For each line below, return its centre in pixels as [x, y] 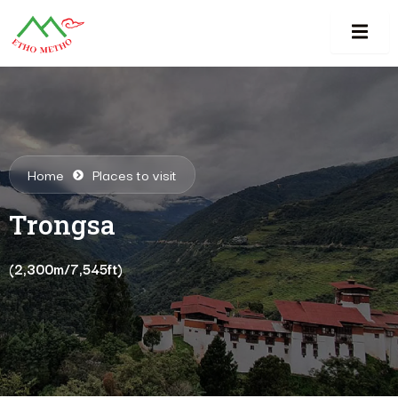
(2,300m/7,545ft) [66, 269]
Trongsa [62, 225]
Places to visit [135, 175]
